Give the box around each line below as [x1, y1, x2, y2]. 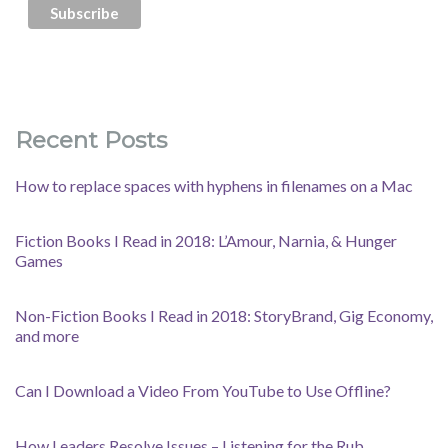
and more [15, 326, 79, 346]
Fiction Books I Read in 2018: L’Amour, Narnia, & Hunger [15, 231, 397, 251]
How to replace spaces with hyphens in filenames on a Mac [15, 176, 413, 196]
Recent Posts [15, 126, 167, 155]
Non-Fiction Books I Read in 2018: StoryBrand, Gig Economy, [15, 306, 433, 326]
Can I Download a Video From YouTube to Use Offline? [15, 381, 391, 401]
